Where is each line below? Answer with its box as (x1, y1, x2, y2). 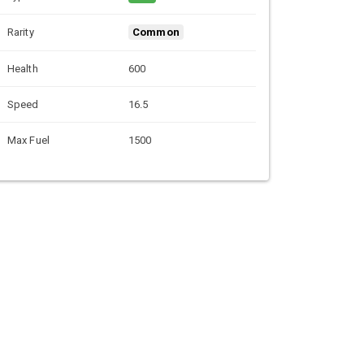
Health (7, 62, 38, 75)
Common (132, 26, 180, 39)
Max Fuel (7, 133, 50, 146)
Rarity (7, 25, 34, 38)
